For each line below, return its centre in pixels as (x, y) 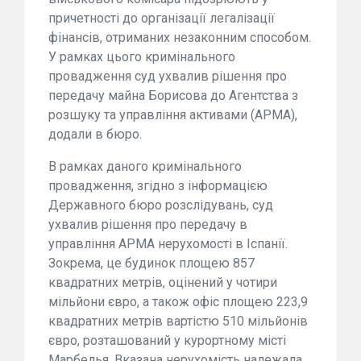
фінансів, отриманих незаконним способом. (180, 37)
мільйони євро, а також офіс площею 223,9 (178, 301)
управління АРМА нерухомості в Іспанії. (168, 243)
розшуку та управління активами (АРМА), (173, 114)
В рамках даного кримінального (145, 166)
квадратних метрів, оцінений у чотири (163, 282)
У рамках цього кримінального (142, 56)
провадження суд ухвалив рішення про (168, 76)
